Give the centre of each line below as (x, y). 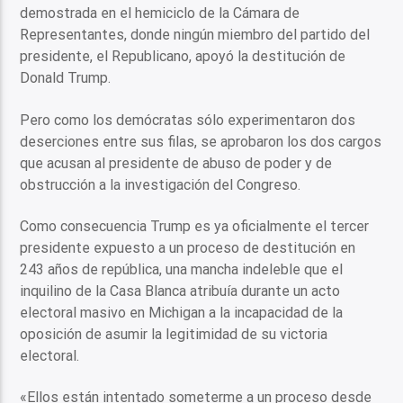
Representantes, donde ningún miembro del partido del (195, 35)
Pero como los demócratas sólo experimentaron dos (188, 120)
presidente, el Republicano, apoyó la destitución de (183, 57)
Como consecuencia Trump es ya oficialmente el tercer (195, 226)
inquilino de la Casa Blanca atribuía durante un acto (180, 291)
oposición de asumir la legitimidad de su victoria (174, 334)
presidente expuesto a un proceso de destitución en (188, 247)
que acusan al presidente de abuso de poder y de (176, 163)
